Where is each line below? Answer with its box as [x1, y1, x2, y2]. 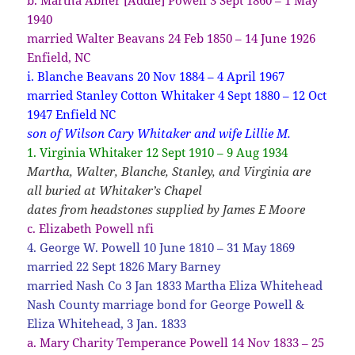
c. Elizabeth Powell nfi [27, 219, 155, 236]
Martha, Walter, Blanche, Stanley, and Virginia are [27, 162, 311, 179]
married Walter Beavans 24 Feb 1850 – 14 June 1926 [27, 29, 316, 46]
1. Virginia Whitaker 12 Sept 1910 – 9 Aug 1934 [27, 143, 288, 160]
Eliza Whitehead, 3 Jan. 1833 [27, 315, 187, 331]
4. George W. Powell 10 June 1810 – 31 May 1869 [27, 239, 296, 255]
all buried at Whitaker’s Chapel [27, 181, 203, 198]
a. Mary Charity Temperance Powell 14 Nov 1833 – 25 [27, 334, 325, 350]
